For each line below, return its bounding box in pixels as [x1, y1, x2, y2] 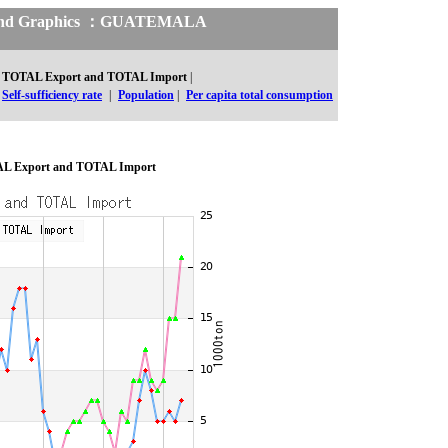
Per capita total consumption [186, 88, 333, 102]
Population [118, 88, 174, 102]
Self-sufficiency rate [2, 88, 102, 102]
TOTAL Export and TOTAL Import [2, 70, 187, 84]
